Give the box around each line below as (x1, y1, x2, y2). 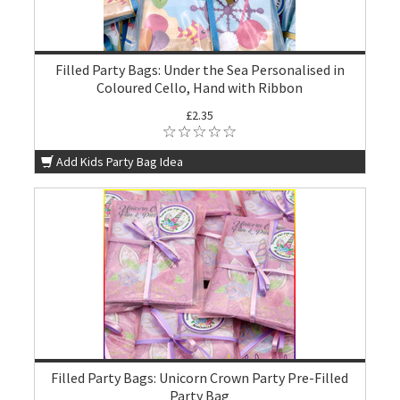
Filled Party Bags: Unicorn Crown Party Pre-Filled (51, 369, 349, 387)
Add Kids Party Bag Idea (56, 154, 184, 170)
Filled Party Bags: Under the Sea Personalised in (54, 61, 345, 79)
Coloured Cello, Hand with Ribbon (96, 79, 304, 96)
